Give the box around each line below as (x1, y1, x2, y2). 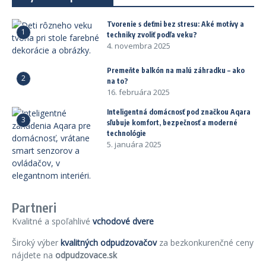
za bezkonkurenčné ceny (157, 237, 254, 248)
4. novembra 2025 (107, 40, 170, 51)
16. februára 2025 (107, 87, 170, 97)
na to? (107, 77, 128, 85)
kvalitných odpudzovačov (61, 237, 157, 248)
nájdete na (12, 249, 55, 261)
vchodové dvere (93, 216, 154, 227)
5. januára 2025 (107, 139, 161, 150)
